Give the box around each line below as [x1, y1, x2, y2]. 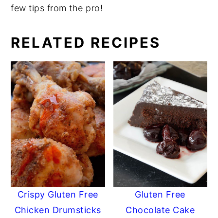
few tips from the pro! [11, 3, 103, 14]
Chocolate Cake [126, 204, 195, 215]
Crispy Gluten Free [17, 189, 98, 200]
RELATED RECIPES [11, 34, 161, 52]
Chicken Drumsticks [14, 204, 101, 215]
